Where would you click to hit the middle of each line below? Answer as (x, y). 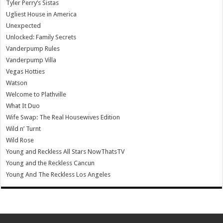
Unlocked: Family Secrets (41, 37)
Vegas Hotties (26, 71)
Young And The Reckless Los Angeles (58, 174)
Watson (17, 83)
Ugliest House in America (42, 14)
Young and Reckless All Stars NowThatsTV (65, 151)
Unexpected (24, 25)
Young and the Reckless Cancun (51, 163)
